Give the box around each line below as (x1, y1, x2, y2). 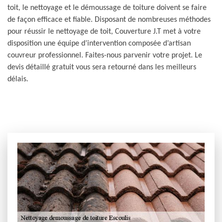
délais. (7, 75, 28, 83)
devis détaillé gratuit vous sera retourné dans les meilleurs (7, 63, 196, 71)
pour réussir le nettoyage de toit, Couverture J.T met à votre (7, 28, 201, 36)
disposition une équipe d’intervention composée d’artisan (7, 40, 191, 48)
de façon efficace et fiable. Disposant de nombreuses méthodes (7, 16, 211, 24)
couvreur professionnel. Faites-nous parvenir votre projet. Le (7, 52, 202, 59)
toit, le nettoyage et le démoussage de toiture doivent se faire (7, 4, 207, 12)
